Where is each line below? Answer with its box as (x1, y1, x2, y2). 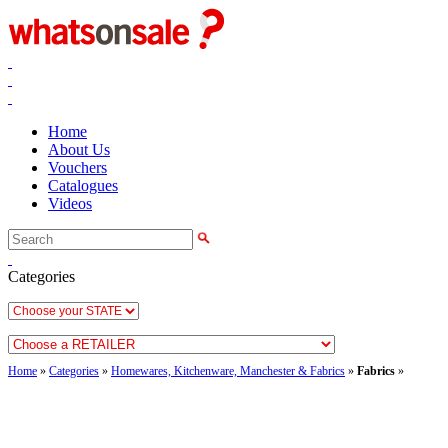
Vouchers (48, 159, 107, 176)
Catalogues (48, 177, 118, 194)
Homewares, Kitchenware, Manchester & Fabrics (111, 364, 345, 378)
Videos (48, 195, 92, 212)
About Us (48, 141, 110, 158)
